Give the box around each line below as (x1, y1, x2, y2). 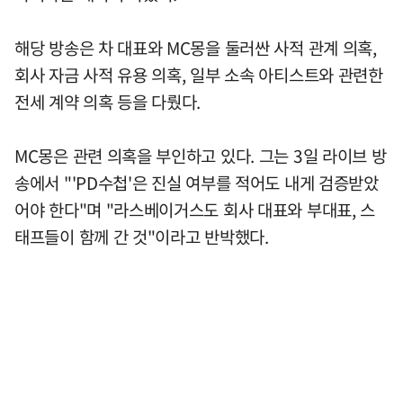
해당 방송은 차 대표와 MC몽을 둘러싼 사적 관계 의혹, (14, 34, 377, 60)
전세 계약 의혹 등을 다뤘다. (14, 88, 201, 114)
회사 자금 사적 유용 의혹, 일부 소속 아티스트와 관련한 (14, 61, 383, 87)
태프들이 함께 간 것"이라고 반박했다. (14, 223, 269, 249)
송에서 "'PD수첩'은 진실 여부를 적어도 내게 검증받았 (14, 169, 379, 195)
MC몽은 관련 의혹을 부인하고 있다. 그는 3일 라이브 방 (14, 142, 387, 168)
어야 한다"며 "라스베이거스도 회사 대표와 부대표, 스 (14, 196, 376, 222)
